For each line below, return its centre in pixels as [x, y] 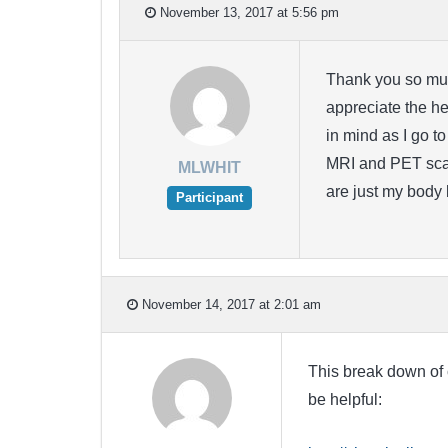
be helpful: [348, 400]
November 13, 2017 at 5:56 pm [247, 12]
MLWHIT [209, 168]
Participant [209, 198]
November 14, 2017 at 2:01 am [229, 304]
